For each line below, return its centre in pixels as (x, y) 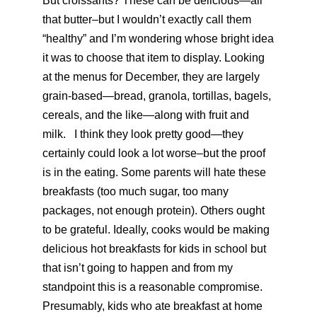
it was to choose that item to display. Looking (154, 58)
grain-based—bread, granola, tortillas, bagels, (157, 96)
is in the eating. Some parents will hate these (154, 172)
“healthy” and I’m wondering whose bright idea (158, 39)
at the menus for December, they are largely (151, 77)
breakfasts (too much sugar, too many (136, 191)
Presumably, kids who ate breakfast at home (152, 306)
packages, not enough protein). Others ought (154, 211)
